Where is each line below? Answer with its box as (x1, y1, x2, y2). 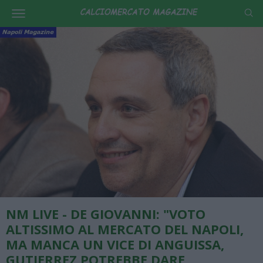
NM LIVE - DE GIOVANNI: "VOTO (6, 205, 205, 223)
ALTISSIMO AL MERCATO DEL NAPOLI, (6, 220, 244, 238)
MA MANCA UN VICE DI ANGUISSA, (6, 235, 224, 254)
